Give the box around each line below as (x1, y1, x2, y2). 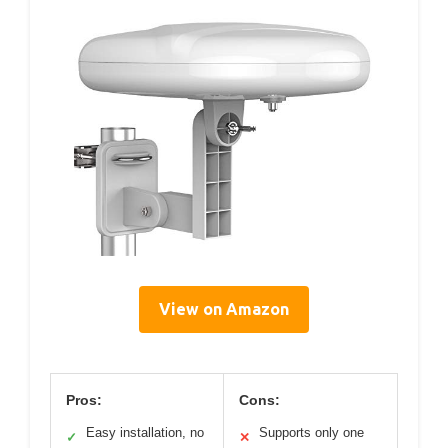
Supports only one (259, 424, 364, 440)
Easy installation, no (86, 424, 204, 440)
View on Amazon (159, 299, 289, 318)
